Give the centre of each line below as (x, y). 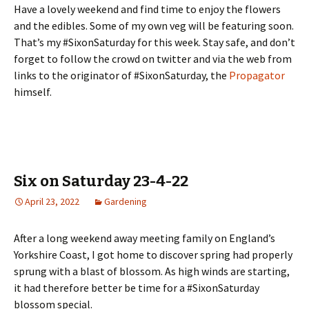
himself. (33, 91)
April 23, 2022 (52, 201)
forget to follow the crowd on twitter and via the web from (153, 58)
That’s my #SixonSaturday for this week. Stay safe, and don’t (154, 42)
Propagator (257, 75)
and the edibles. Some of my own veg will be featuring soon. (154, 25)
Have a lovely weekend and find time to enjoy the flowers (147, 9)
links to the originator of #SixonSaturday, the (121, 75)
